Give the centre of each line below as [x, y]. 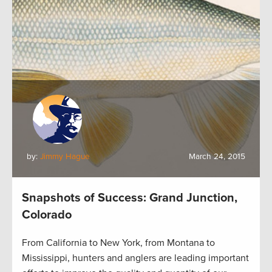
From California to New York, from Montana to [118, 243]
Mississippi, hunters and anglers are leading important [135, 258]
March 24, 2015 [217, 157]
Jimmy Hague [65, 157]
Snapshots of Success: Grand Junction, [130, 198]
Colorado [47, 215]
